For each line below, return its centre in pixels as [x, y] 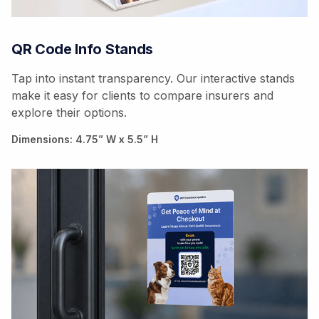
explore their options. [69, 112]
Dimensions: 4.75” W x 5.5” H [85, 139]
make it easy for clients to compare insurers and [142, 95]
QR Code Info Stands [82, 49]
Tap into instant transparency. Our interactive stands [153, 78]
